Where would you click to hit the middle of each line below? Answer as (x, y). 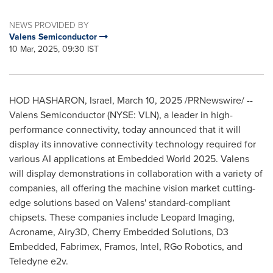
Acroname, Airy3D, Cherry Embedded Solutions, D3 (119, 232)
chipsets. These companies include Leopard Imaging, (122, 217)
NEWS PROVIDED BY (49, 25)
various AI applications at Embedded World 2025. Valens (129, 159)
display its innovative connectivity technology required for (133, 144)
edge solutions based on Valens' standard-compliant (120, 203)
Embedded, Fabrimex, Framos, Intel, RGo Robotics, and (126, 246)
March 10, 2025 (150, 100)
